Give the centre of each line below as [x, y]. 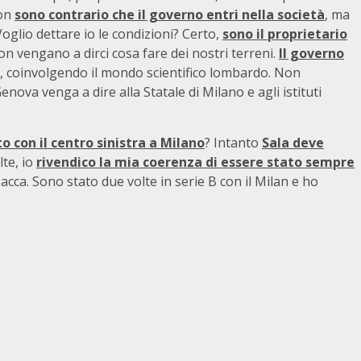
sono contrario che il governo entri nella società [170, 15]
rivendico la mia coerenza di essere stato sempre [195, 162]
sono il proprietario [285, 34]
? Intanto [233, 143]
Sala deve [293, 143]
